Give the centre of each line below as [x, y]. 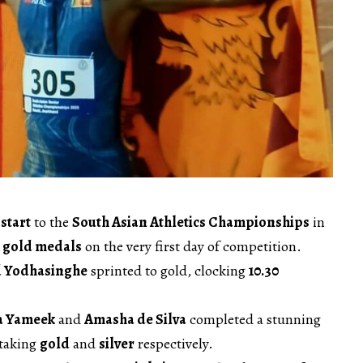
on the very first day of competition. [192, 246]
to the [51, 222]
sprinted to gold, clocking [168, 270]
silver [117, 343]
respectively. [174, 343]
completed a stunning [254, 319]
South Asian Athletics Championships [191, 222]
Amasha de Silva [135, 319]
